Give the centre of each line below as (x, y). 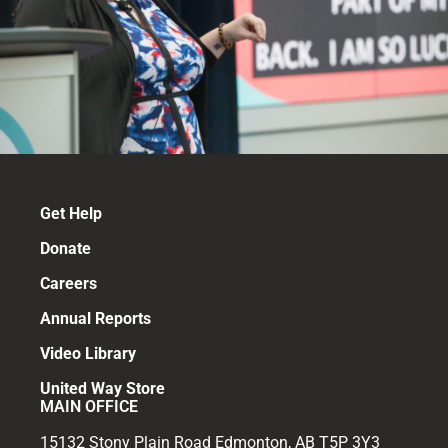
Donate (65, 248)
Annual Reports (95, 318)
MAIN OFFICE (89, 406)
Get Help (71, 213)
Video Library (88, 353)
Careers (68, 283)
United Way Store (102, 388)
